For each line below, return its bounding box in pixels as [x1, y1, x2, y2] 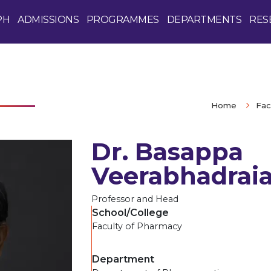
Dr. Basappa [91, 137, 244, 167]
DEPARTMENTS [166, 13, 242, 25]
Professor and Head [91, 194, 179, 205]
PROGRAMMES [86, 13, 159, 25]
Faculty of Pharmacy [92, 221, 183, 232]
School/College [92, 207, 169, 219]
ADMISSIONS [18, 13, 79, 25]
